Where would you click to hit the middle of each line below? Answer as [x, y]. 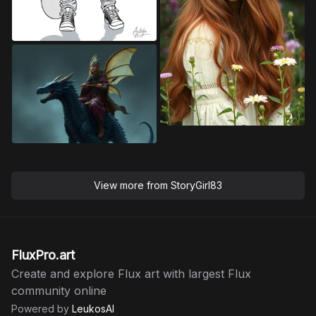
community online [59, 291]
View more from [132, 186]
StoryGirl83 [196, 186]
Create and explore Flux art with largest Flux [131, 274]
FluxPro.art [43, 255]
